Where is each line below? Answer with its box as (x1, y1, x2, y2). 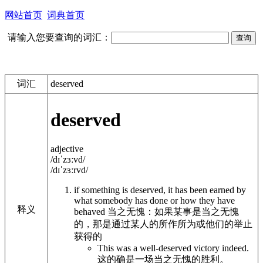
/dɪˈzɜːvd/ (50, 154, 85, 164)
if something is (74, 184, 130, 195)
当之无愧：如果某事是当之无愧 (107, 206, 239, 217)
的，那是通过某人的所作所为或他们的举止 (74, 218, 252, 229)
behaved (74, 206, 107, 217)
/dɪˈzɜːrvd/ (50, 164, 88, 175)
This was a (97, 242, 140, 253)
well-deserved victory (140, 242, 220, 253)
